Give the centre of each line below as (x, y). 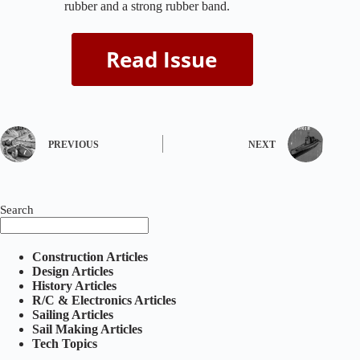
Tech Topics (65, 343)
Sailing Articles (73, 314)
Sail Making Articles (87, 329)
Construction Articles (90, 256)
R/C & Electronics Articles (104, 300)
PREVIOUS (74, 145)
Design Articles (73, 271)
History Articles (74, 285)
